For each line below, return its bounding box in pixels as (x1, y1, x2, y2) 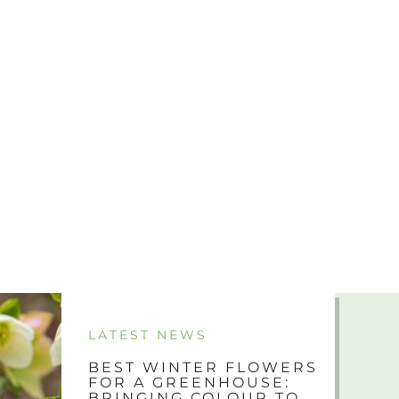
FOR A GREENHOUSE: (87, 374, 290, 392)
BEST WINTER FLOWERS (87, 359, 318, 377)
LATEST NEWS (87, 327, 208, 344)
